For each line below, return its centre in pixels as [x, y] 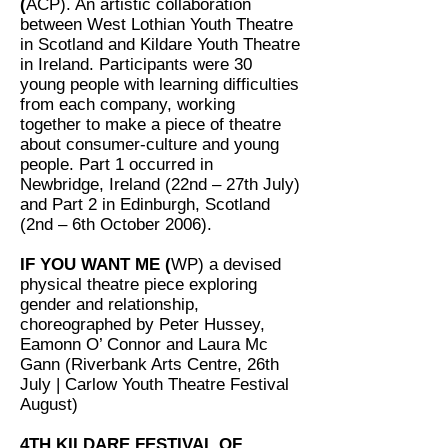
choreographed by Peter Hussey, [142, 324]
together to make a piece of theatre [150, 124]
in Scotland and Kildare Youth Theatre [160, 44]
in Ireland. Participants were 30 [136, 64]
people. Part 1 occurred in [116, 164]
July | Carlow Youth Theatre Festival [154, 384]
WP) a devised [226, 264]
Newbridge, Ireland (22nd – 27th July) [160, 184]
